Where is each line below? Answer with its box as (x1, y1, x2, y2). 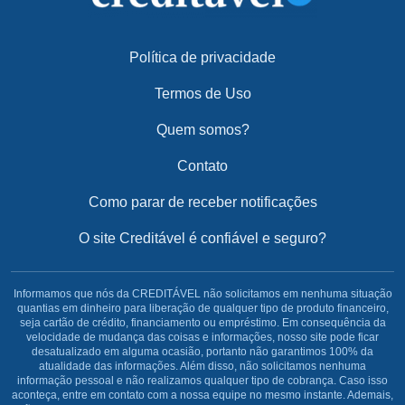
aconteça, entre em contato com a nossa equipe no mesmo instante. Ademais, (12, 389, 393, 401)
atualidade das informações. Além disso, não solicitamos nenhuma (39, 360, 366, 372)
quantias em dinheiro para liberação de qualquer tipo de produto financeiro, (16, 302, 389, 315)
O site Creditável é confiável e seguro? (79, 231, 326, 246)
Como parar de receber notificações (88, 194, 317, 210)
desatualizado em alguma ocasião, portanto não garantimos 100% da (32, 345, 373, 358)
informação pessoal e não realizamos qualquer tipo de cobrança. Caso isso (17, 374, 388, 387)
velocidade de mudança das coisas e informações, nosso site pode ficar (26, 331, 379, 344)
